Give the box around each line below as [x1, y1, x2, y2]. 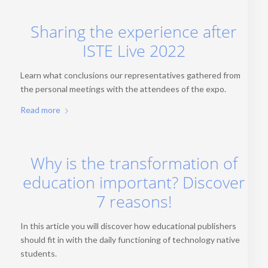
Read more [20, 104, 60, 115]
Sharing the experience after [31, 21, 237, 43]
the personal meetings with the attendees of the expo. [20, 84, 226, 95]
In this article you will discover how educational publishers [20, 220, 236, 231]
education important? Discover [22, 171, 245, 193]
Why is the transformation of [30, 152, 237, 174]
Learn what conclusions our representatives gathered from [20, 70, 240, 81]
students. [20, 248, 57, 258]
